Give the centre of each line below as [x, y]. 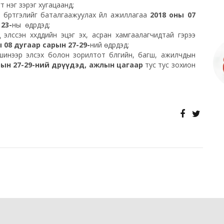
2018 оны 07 [173, 14]
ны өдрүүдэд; [31, 24]
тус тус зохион [169, 64]
